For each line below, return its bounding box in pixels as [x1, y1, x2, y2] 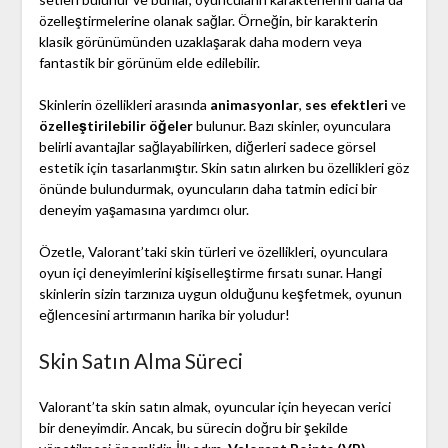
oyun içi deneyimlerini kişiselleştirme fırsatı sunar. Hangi [38, 264, 382, 282]
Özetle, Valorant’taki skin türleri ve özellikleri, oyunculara [38, 243, 388, 261]
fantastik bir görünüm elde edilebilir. [38, 54, 260, 72]
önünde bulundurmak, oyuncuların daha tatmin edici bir [38, 180, 377, 198]
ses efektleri [304, 96, 388, 114]
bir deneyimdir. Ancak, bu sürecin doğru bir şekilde [38, 419, 348, 437]
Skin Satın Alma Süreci [38, 348, 243, 374]
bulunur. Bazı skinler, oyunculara [192, 117, 391, 135]
